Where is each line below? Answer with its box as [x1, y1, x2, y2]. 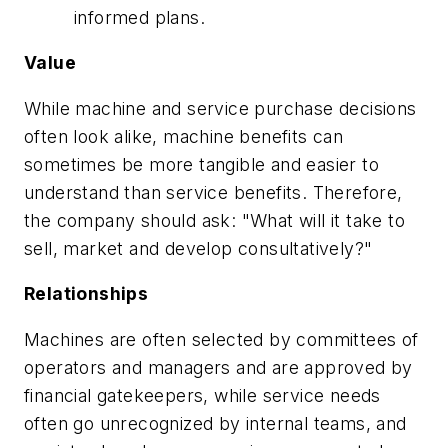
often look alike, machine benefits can [24, 125, 344, 147]
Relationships [24, 283, 149, 305]
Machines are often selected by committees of [24, 328, 419, 350]
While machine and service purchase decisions [24, 97, 417, 119]
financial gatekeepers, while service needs [24, 384, 381, 406]
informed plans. [74, 6, 206, 28]
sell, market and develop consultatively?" [24, 237, 373, 259]
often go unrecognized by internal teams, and [24, 412, 407, 434]
